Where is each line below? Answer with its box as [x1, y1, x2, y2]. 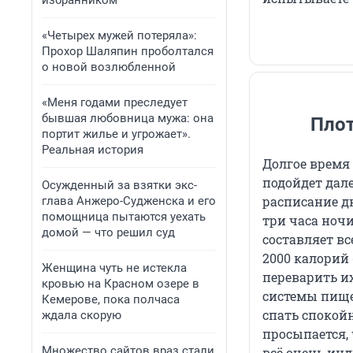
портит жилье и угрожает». [42, 127, 191, 141]
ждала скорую [42, 308, 121, 322]
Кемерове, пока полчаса [42, 292, 180, 307]
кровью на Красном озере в [42, 277, 199, 291]
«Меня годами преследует [42, 95, 188, 110]
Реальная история [42, 143, 143, 157]
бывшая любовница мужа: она [42, 111, 214, 125]
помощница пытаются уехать [42, 210, 206, 224]
